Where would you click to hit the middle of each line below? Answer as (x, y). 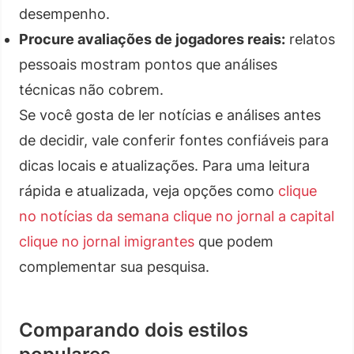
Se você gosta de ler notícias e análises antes (170, 115)
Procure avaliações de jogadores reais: (152, 39)
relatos (310, 39)
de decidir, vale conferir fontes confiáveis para (174, 140)
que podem (234, 241)
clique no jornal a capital (254, 216)
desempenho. (64, 13)
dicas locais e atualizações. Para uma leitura (164, 165)
